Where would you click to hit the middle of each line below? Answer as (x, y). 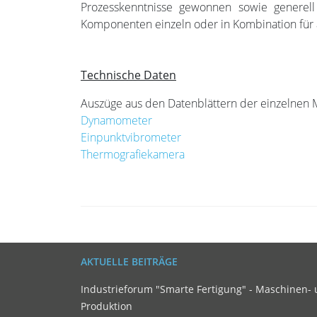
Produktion (106, 306)
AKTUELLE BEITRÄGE (129, 261)
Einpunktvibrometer (131, 137)
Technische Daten (128, 75)
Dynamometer (116, 120)
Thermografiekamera (133, 154)
